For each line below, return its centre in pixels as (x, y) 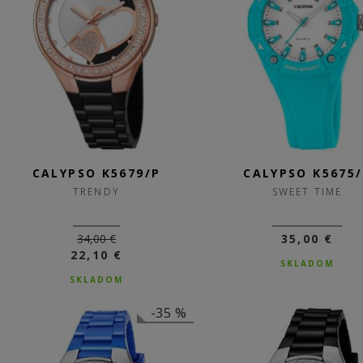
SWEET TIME (307, 192)
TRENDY (96, 192)
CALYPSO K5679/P (96, 173)
